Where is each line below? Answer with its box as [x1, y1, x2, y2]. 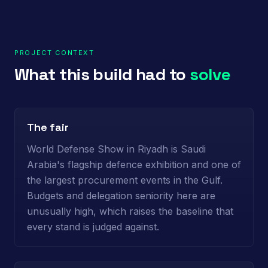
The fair [27, 120, 69, 134]
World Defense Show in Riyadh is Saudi [27, 143, 206, 155]
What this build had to [14, 63, 190, 85]
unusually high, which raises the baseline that [27, 205, 233, 217]
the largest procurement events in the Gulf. [27, 174, 223, 186]
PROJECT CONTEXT [14, 48, 95, 57]
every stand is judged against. [27, 221, 159, 233]
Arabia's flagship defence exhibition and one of [27, 159, 241, 170]
